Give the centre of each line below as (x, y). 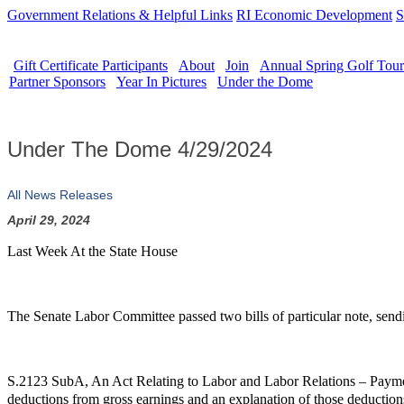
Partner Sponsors (57, 82)
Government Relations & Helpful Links (120, 15)
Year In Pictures (161, 82)
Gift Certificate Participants (91, 65)
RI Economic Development (314, 15)
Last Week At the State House (92, 251)
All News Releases (60, 195)
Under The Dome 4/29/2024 (140, 149)
